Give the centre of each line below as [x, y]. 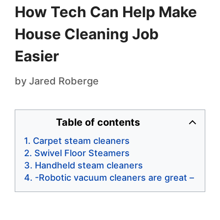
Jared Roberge [64, 81]
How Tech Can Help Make [106, 12]
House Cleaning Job [87, 34]
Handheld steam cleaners [89, 165]
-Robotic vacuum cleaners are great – [114, 177]
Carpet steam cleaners [81, 140]
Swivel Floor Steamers [82, 153]
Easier [37, 56]
